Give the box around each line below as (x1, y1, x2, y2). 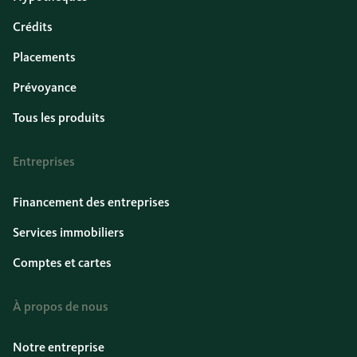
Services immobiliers (13, 225, 124, 240)
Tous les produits (13, 110, 105, 125)
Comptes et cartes (13, 255, 112, 270)
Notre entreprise (13, 339, 104, 355)
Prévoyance (13, 80, 76, 95)
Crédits (13, 19, 53, 34)
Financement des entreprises (13, 194, 170, 210)
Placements (13, 49, 76, 65)
